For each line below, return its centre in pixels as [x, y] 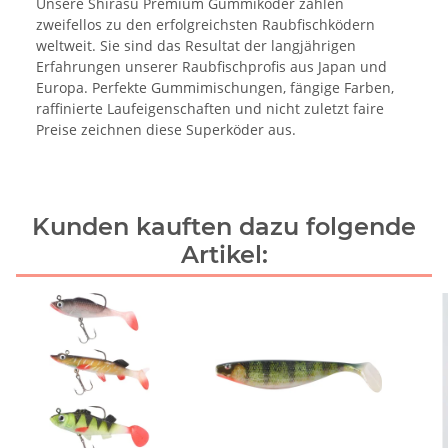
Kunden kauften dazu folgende [224, 226]
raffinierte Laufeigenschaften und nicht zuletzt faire [210, 108]
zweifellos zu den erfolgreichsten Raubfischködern [205, 24]
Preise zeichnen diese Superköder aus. [166, 129]
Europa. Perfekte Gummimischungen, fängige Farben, [215, 87]
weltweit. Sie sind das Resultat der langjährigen [196, 45]
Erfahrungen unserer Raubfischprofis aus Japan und [211, 66]
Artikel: [224, 254]
